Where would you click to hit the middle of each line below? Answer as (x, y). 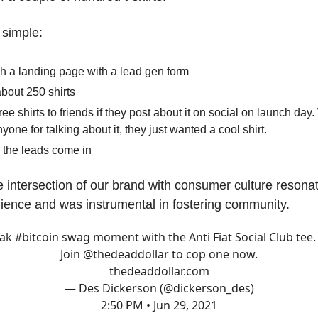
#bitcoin (37, 237)
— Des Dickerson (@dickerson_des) (159, 289)
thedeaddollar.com (159, 272)
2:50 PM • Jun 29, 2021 (159, 306)
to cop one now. (213, 254)
